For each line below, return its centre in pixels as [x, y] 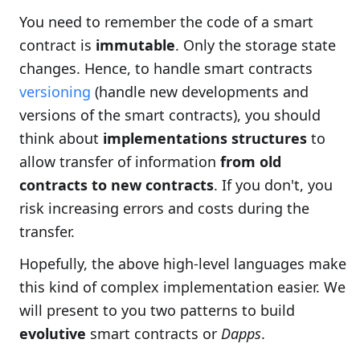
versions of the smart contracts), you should [170, 115]
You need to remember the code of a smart [166, 22]
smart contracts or [153, 334]
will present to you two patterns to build [157, 311]
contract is [57, 45]
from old [251, 162]
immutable [135, 45]
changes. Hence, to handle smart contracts [166, 69]
